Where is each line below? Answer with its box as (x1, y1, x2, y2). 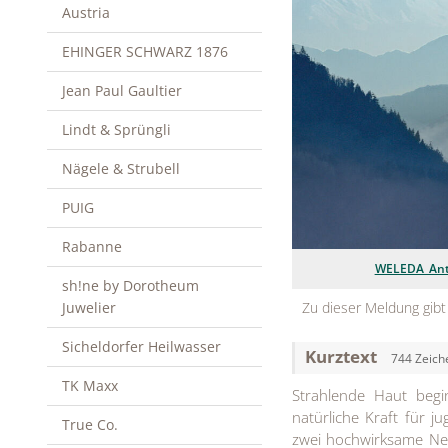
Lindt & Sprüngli (62, 120, 171, 139)
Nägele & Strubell (62, 159, 180, 178)
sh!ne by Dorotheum (62, 276, 199, 295)
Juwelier (62, 298, 116, 317)
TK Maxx (62, 376, 118, 395)
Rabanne (62, 237, 122, 256)
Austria (62, 3, 110, 22)
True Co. (62, 415, 118, 434)
